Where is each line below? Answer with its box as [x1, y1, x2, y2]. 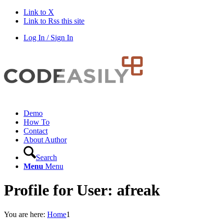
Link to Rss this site [24, 17, 84, 25]
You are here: [4, 210, 45, 219]
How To [24, 118, 50, 126]
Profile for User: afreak [4, 181, 160, 199]
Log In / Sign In [24, 33, 73, 42]
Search [36, 153, 57, 162]
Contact [24, 127, 48, 135]
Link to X [24, 8, 54, 16]
